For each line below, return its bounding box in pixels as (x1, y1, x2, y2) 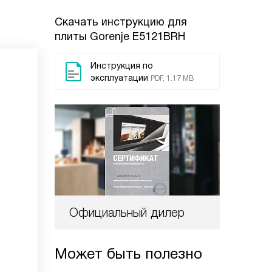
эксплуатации (90, 73, 148, 83)
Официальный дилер (69, 206, 185, 219)
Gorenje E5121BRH (90, 30, 185, 42)
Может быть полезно (55, 245, 202, 262)
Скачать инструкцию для (55, 16, 187, 28)
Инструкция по (90, 61, 153, 70)
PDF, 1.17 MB (151, 74, 194, 83)
